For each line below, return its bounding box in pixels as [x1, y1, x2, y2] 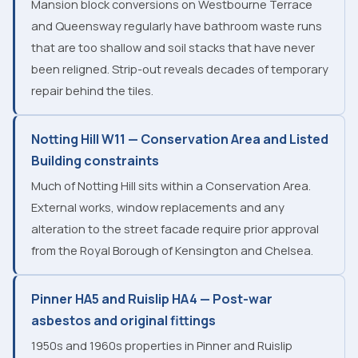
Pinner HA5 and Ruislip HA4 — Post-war [31, 289, 272, 308]
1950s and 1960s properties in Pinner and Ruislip [31, 336, 292, 353]
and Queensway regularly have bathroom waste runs [31, 17, 322, 34]
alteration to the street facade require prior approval [31, 220, 319, 237]
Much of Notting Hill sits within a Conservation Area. [31, 177, 311, 193]
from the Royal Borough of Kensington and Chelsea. [31, 241, 313, 258]
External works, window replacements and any [31, 198, 284, 215]
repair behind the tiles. [31, 82, 153, 98]
